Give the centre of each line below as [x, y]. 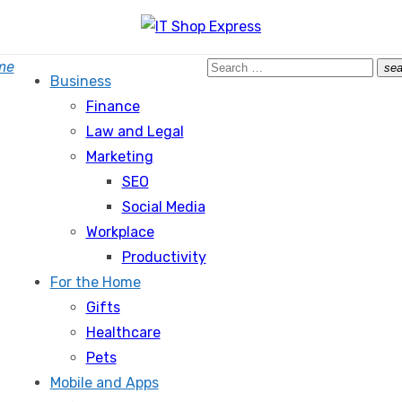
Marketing [119, 157]
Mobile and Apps [104, 383]
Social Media [163, 207]
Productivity [164, 257]
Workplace [120, 232]
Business [80, 81]
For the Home [95, 282]
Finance [113, 106]
